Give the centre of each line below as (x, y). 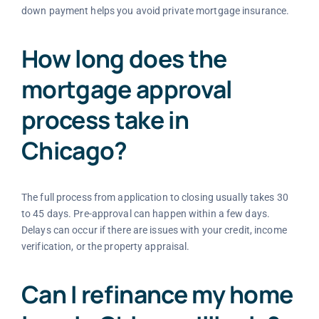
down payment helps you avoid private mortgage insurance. (155, 10)
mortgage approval (126, 89)
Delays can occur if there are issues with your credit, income (154, 230)
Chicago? (74, 150)
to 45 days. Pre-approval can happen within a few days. (146, 214)
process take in (105, 119)
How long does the (124, 58)
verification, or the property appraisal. (105, 247)
